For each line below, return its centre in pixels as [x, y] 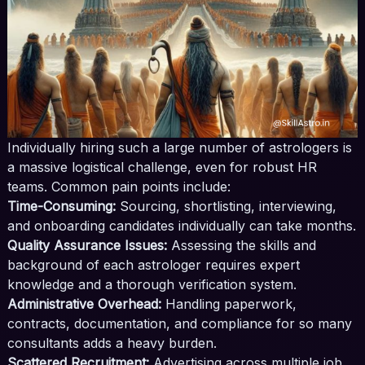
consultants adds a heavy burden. [112, 343]
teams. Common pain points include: [119, 187]
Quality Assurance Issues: [87, 246]
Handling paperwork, [229, 304]
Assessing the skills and [241, 246]
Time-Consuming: [61, 207]
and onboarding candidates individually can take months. [181, 226]
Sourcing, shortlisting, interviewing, [226, 207]
